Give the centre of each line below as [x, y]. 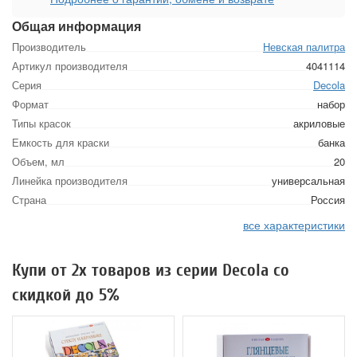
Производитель [49, 47]
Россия [328, 200]
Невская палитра [304, 47]
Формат [30, 104]
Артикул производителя [70, 66]
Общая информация [76, 26]
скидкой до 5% [66, 295]
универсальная [308, 180]
